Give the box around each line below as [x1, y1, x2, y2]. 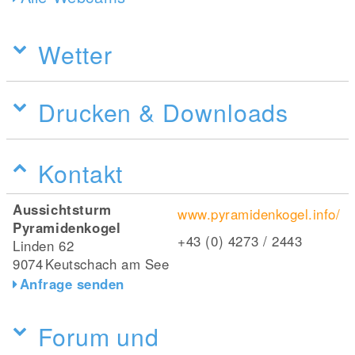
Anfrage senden [19, 273, 124, 293]
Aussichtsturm [13, 199, 112, 219]
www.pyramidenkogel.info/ [177, 204, 341, 223]
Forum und [38, 318, 160, 353]
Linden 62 [13, 235, 74, 255]
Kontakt [38, 155, 124, 190]
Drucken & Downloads [38, 94, 289, 129]
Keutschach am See [45, 254, 170, 273]
